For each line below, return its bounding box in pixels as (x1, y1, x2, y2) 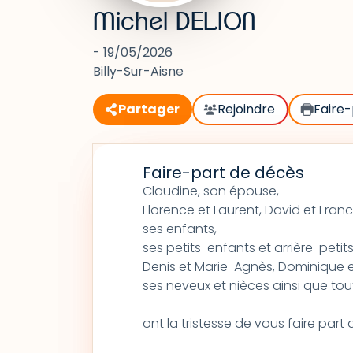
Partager (118, 100, 180, 118)
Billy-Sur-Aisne (93, 62, 184, 80)
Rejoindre (217, 100, 276, 118)
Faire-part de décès (142, 162, 304, 184)
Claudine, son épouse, (142, 182, 282, 200)
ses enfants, (142, 220, 217, 238)
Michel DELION (93, 9, 256, 35)
